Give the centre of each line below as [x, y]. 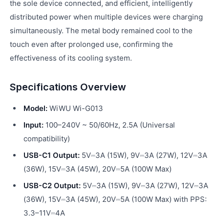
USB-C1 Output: [52, 155]
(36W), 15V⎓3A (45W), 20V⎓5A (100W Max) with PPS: [115, 199]
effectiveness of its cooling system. [71, 58]
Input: [33, 125]
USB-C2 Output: [52, 186]
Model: [35, 108]
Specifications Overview [68, 87]
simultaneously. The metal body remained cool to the [101, 31]
